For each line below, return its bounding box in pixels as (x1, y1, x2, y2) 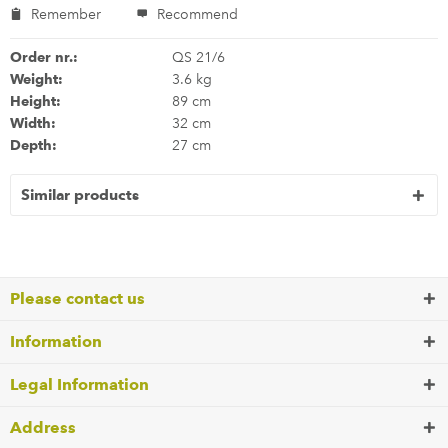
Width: (10, 115, 56, 131)
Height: (10, 93, 61, 109)
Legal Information (10, 375, 149, 394)
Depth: (10, 137, 57, 153)
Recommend (153, 6, 238, 23)
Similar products (21, 186, 139, 204)
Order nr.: (10, 49, 78, 65)
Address (10, 418, 76, 437)
